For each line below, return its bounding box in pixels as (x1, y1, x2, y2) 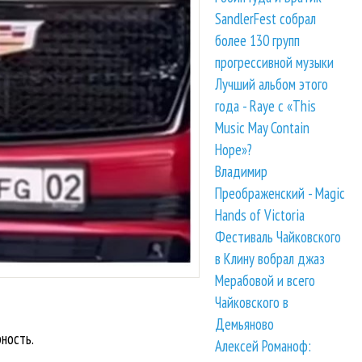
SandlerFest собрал (215, 9, 317, 29)
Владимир (215, 162, 268, 182)
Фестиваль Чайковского (215, 227, 342, 247)
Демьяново (215, 314, 275, 335)
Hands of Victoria (215, 205, 305, 225)
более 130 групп (215, 31, 301, 51)
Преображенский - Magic (215, 183, 346, 204)
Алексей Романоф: (215, 336, 312, 356)
